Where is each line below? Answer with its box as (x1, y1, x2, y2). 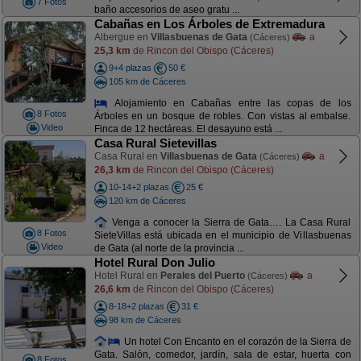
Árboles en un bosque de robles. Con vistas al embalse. (93, 110, 351, 122)
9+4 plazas (108, 63, 151, 73)
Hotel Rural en (93, 270, 160, 281)
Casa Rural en (93, 151, 160, 162)
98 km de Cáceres (108, 314, 181, 325)
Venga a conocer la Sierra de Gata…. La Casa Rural (108, 216, 351, 228)
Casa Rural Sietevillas (93, 136, 217, 150)
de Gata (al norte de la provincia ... (93, 243, 244, 255)
